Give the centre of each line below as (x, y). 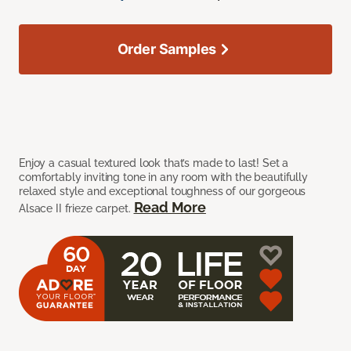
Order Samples (167, 49)
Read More (170, 207)
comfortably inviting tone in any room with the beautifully (163, 177)
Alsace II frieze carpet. (76, 208)
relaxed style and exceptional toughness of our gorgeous (163, 191)
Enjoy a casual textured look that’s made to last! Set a (154, 163)
